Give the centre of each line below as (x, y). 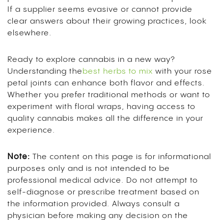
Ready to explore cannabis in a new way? (91, 59)
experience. (31, 130)
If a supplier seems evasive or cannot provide (100, 9)
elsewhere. (29, 33)
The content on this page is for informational (121, 157)
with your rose (182, 71)
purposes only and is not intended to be (89, 168)
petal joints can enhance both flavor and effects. (106, 83)
